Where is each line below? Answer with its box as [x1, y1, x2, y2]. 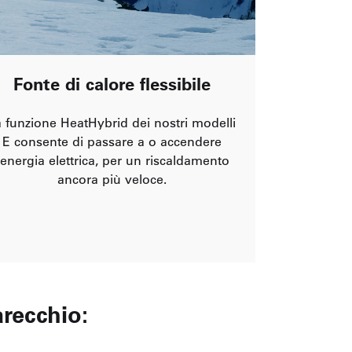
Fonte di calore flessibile [13, 72, 211, 95]
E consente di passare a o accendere [2, 133, 222, 149]
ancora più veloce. [57, 170, 167, 187]
